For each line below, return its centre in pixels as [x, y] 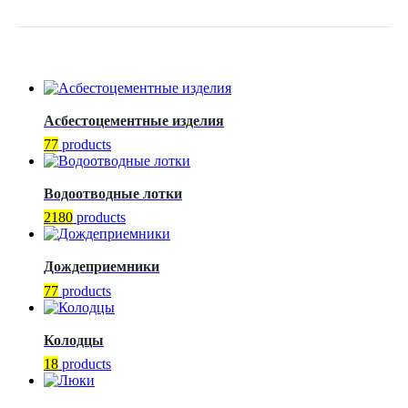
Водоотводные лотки [113, 194]
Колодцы [74, 340]
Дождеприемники [102, 267]
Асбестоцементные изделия [134, 121]
